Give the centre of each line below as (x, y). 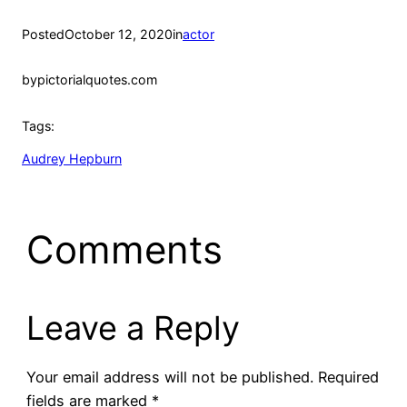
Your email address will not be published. (169, 377)
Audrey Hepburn (72, 159)
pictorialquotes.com (97, 80)
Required (348, 377)
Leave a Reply (133, 328)
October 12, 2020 (119, 34)
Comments (124, 249)
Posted (43, 34)
